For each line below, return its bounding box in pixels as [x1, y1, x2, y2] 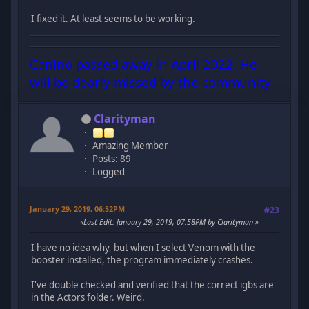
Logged [92, 165, 126, 178]
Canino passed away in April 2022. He [30, 54, 258, 72]
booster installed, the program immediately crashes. [31, 254, 254, 267]
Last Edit [83, 216, 112, 227]
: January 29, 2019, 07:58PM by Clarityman [112, 216, 255, 227]
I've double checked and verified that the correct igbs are [31, 279, 275, 292]
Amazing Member [92, 139, 169, 152]
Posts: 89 [92, 152, 132, 165]
